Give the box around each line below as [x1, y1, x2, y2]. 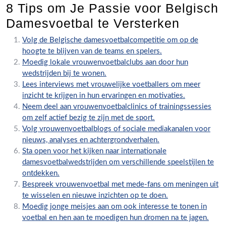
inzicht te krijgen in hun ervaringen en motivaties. [22, 92, 185, 99]
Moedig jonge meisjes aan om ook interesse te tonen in [22, 203, 207, 210]
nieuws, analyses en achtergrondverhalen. [22, 136, 159, 144]
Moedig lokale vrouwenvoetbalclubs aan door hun [22, 59, 188, 66]
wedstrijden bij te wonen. [22, 70, 106, 77]
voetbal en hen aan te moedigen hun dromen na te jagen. [22, 214, 209, 221]
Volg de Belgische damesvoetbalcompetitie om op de [22, 36, 198, 44]
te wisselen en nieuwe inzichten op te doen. [22, 192, 168, 199]
